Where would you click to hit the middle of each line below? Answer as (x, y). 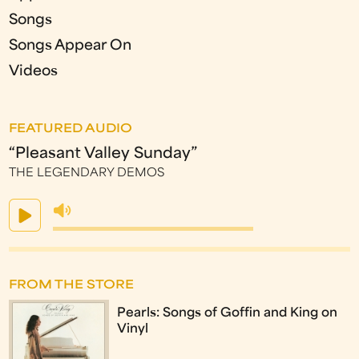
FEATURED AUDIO (71, 129)
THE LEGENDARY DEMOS (87, 173)
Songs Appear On (71, 46)
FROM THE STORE (72, 285)
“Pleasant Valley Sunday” (103, 154)
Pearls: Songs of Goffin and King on (228, 313)
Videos (34, 71)
